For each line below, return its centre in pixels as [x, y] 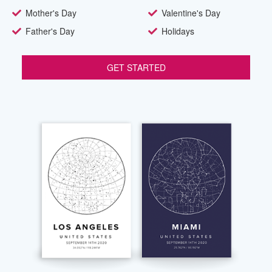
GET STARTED [136, 68]
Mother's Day [51, 13]
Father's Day [50, 31]
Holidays [178, 31]
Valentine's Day [191, 13]
